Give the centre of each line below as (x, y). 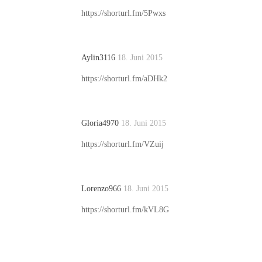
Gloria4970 (101, 123)
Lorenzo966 (102, 189)
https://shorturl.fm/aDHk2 (124, 79)
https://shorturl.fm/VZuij (123, 144)
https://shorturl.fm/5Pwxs (123, 13)
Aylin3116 (99, 58)
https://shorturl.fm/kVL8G (125, 210)
